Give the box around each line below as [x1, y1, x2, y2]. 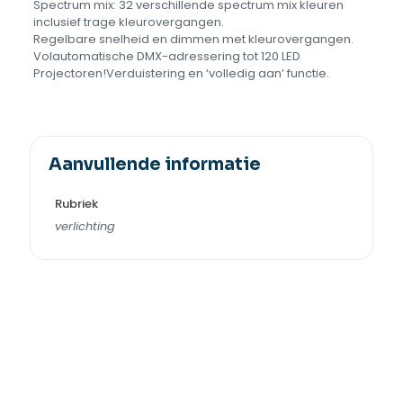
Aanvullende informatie [49, 154, 261, 176]
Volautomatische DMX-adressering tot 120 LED [32, 48, 300, 66]
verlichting [54, 218, 115, 236]
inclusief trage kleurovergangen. [32, 13, 224, 31]
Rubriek [54, 194, 98, 212]
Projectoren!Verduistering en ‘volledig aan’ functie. [32, 65, 329, 83]
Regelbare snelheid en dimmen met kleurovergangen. [32, 31, 354, 49]
